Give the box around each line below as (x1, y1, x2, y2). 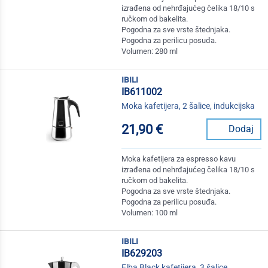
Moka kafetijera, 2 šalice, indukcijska (121, 101, 255, 111)
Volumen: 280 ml (121, 47, 178, 56)
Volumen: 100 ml (121, 208, 178, 218)
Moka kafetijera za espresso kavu (121, 154, 236, 164)
